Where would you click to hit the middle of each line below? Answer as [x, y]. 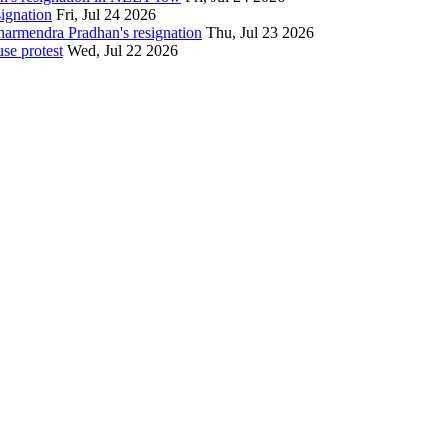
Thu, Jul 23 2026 [260, 32]
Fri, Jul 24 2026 [106, 14]
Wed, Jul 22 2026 [122, 50]
